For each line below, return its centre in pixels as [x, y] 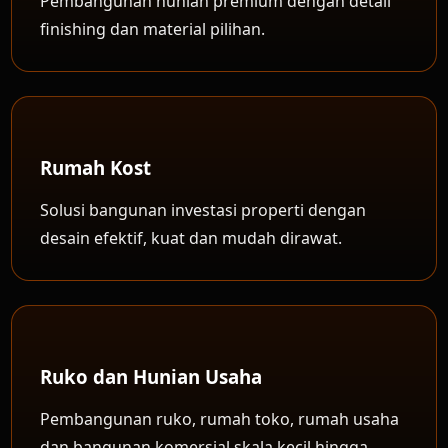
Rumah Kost [96, 167]
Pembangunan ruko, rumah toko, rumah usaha [220, 419]
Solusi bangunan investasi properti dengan [203, 210]
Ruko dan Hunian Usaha [151, 376]
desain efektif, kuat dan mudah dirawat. [191, 238]
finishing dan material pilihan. [153, 29]
